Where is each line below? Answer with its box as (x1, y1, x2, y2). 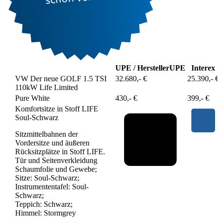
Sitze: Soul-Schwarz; (15, 173, 79, 182)
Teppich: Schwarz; (15, 200, 73, 208)
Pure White (15, 93, 50, 102)
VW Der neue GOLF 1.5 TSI (15, 74, 107, 83)
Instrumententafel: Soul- (15, 182, 89, 191)
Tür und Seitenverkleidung (15, 156, 97, 164)
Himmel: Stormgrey (15, 208, 76, 217)
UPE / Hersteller (115, 63, 169, 72)
